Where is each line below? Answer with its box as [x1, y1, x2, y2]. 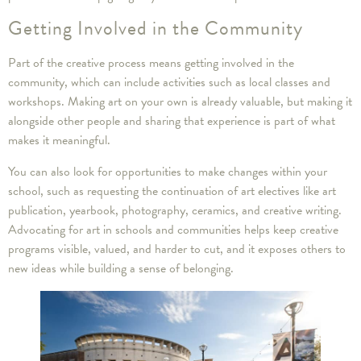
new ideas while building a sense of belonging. [8, 258, 234, 278]
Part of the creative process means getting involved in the [8, 53, 294, 73]
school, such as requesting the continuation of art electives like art [8, 180, 336, 201]
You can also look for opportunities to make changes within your [8, 161, 327, 181]
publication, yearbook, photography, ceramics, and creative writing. [8, 200, 342, 220]
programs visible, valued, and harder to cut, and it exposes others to [8, 239, 346, 259]
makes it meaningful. [8, 131, 110, 151]
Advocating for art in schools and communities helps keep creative [8, 219, 338, 239]
